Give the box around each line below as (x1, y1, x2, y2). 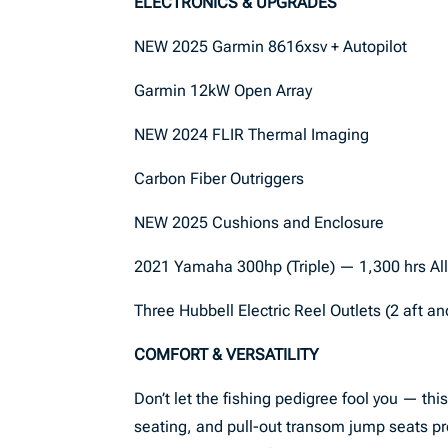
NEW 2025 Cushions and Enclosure (134, 213, 385, 232)
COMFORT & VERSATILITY (134, 345, 320, 364)
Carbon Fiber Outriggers (134, 169, 305, 188)
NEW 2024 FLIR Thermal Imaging (134, 125, 370, 144)
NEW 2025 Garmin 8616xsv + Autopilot (134, 37, 408, 56)
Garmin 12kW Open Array (134, 81, 317, 100)
